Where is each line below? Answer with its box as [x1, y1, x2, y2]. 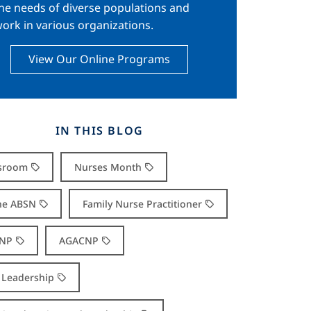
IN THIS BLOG [55, 123, 144, 138]
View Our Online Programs [28, 51, 170, 67]
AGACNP [58, 234, 99, 247]
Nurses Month [74, 160, 142, 174]
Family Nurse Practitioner [82, 197, 202, 210]
